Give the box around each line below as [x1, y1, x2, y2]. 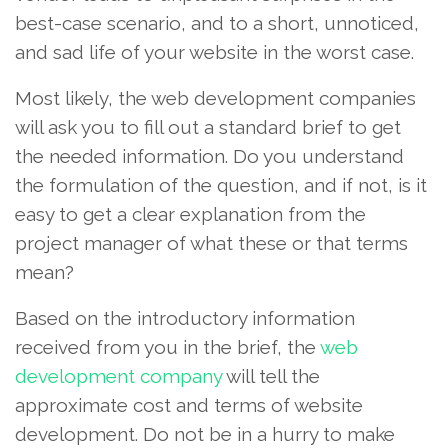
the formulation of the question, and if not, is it [15, 174, 427, 196]
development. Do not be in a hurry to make [15, 423, 395, 445]
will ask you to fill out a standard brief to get [15, 116, 401, 138]
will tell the [222, 365, 320, 387]
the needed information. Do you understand [15, 145, 404, 167]
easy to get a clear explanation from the [15, 203, 366, 225]
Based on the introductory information [15, 307, 355, 329]
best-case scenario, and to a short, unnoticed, [15, 12, 419, 34]
